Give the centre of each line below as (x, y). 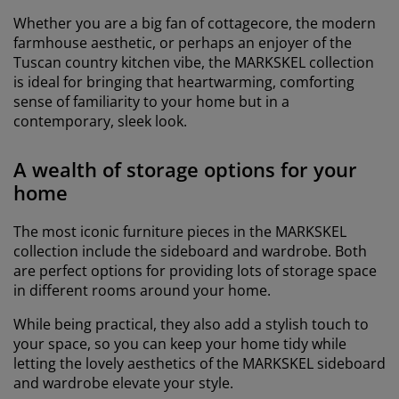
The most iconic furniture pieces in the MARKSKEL (180, 231)
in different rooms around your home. (142, 290)
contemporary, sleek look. (102, 121)
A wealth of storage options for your (185, 169)
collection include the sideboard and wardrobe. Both (190, 251)
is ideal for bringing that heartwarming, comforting (184, 81)
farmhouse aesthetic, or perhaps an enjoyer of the (183, 42)
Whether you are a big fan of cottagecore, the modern (195, 23)
